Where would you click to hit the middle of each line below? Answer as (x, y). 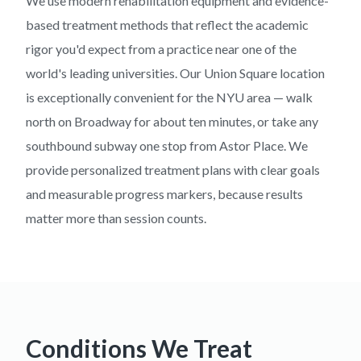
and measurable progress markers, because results (164, 194)
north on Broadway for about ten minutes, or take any (172, 121)
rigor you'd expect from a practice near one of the (161, 49)
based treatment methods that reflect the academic (167, 25)
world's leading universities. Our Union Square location (175, 73)
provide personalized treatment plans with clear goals (173, 170)
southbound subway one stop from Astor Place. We (167, 145)
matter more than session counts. (116, 218)
